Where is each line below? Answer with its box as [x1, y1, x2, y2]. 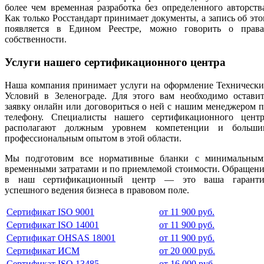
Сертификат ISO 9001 [6, 206, 94, 217]
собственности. [5, 34, 67, 45]
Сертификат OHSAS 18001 [6, 232, 115, 243]
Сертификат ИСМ [6, 245, 80, 256]
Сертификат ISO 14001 [6, 219, 99, 230]
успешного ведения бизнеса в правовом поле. [5, 184, 189, 195]
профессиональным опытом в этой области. [5, 133, 181, 143]
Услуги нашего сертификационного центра [5, 56, 226, 68]
